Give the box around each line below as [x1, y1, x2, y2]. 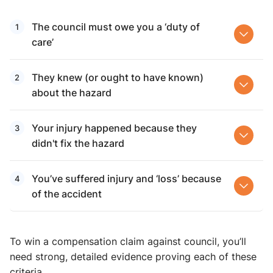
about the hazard [32, 85, 112, 100]
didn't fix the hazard [32, 136, 124, 151]
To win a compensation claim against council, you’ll [10, 235, 246, 249]
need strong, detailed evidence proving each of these [10, 250, 257, 264]
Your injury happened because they [32, 121, 197, 135]
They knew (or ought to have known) [32, 70, 204, 85]
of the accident [32, 186, 102, 201]
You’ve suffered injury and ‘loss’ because [32, 171, 221, 186]
